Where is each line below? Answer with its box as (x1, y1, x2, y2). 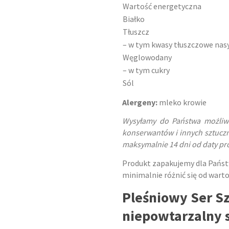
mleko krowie (157, 97, 207, 107)
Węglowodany (123, 52, 172, 63)
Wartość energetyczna (123, 1, 201, 12)
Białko (123, 14, 145, 25)
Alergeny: (122, 97, 157, 107)
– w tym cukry (123, 65, 170, 76)
